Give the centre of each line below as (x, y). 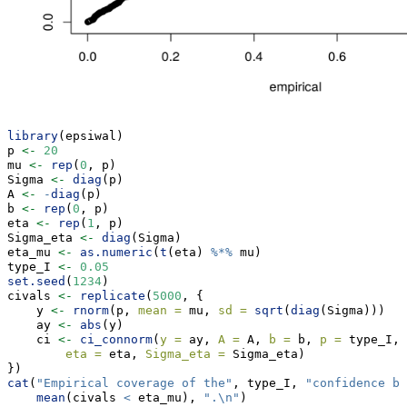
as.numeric (116, 253)
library (33, 136)
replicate (113, 296)
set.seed (36, 282)
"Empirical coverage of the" (134, 383)
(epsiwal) (91, 136)
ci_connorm (116, 340)
